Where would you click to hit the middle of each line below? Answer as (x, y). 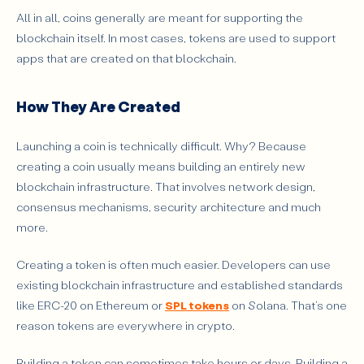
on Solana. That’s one (288, 305)
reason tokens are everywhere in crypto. (126, 325)
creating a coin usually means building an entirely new (161, 167)
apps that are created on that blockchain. (126, 58)
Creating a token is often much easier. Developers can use (173, 264)
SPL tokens (197, 305)
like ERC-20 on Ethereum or (91, 305)
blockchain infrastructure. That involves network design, (166, 187)
